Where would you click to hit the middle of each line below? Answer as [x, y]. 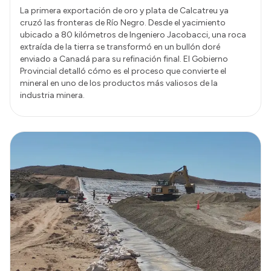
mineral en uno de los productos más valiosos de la [119, 83]
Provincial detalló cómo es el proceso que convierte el [123, 71]
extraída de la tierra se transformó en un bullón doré [120, 47]
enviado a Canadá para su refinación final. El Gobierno [124, 59]
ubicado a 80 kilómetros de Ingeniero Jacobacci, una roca [133, 34]
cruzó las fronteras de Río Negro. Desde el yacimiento [123, 22]
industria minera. [52, 95]
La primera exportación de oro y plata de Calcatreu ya [124, 10]
